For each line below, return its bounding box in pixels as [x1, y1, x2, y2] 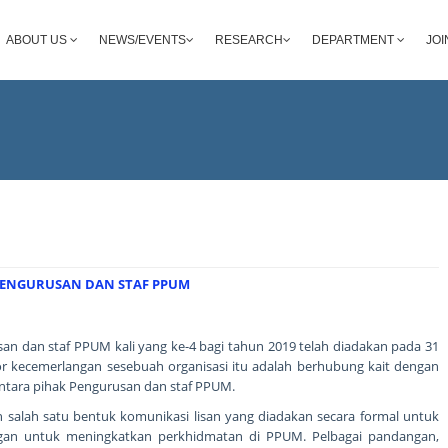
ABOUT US [6, 33, 70, 47]
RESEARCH [215, 33, 283, 47]
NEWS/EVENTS [99, 33, 186, 47]
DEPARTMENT [312, 33, 397, 47]
